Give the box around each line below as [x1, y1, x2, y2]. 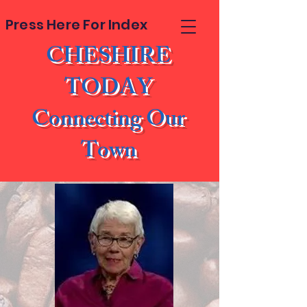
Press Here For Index [5, 15, 147, 34]
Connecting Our [32, 101, 185, 141]
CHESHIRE [46, 38, 171, 78]
